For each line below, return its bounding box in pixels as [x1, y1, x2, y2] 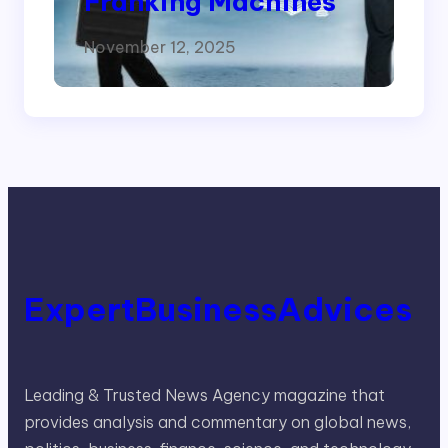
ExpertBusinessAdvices [24, 288, 412, 329]
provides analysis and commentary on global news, [24, 412, 411, 433]
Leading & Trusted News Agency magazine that [24, 385, 385, 406]
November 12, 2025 [84, 37, 236, 58]
